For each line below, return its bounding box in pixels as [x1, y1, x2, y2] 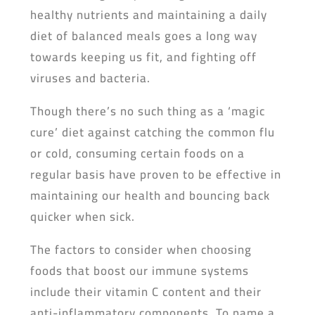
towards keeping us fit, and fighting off [30, 46, 257, 68]
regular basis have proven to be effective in [30, 163, 281, 186]
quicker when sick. [30, 205, 135, 228]
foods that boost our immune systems [30, 259, 249, 282]
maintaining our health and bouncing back [30, 184, 270, 207]
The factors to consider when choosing [30, 238, 252, 261]
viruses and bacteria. [30, 67, 150, 89]
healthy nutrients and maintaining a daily [30, 4, 267, 26]
